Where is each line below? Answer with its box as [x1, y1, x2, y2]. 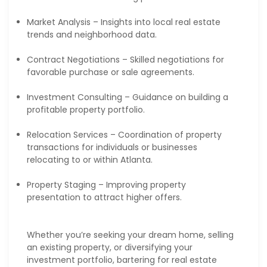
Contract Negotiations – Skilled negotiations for [27, 54, 224, 66]
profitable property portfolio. [27, 104, 145, 116]
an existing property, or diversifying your [27, 241, 193, 254]
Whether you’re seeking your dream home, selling [27, 229, 234, 241]
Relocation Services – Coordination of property [27, 129, 222, 141]
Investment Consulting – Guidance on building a [27, 91, 228, 104]
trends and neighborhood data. [27, 29, 157, 41]
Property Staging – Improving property [27, 179, 186, 191]
